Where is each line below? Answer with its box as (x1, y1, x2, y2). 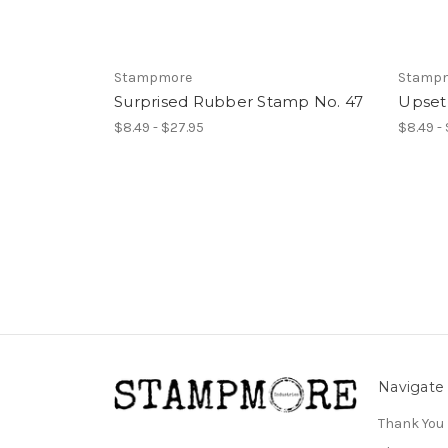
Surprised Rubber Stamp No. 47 (114, 92, 364, 112)
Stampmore (114, 69, 192, 87)
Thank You (378, 414, 445, 432)
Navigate (378, 377, 445, 396)
